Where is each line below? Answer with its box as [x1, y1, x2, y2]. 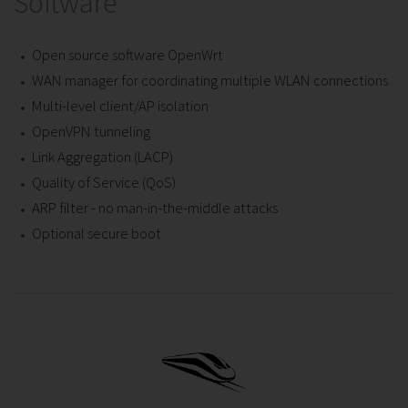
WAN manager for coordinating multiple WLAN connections [32, 69, 388, 90]
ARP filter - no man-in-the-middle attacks [32, 197, 278, 218]
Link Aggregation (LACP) [32, 146, 173, 167]
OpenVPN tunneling [32, 120, 150, 141]
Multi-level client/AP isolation [32, 95, 209, 116]
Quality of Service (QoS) [32, 171, 176, 192]
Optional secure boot [32, 222, 161, 243]
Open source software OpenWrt [32, 44, 223, 65]
